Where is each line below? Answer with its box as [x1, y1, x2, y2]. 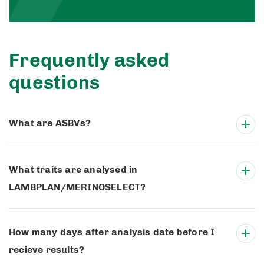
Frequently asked [9, 49, 170, 71]
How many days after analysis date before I [9, 226, 215, 237]
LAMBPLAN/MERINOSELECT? [9, 181, 146, 193]
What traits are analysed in [9, 164, 138, 175]
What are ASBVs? [9, 117, 91, 128]
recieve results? [9, 244, 85, 255]
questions [9, 71, 100, 94]
